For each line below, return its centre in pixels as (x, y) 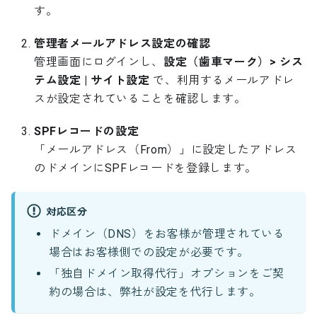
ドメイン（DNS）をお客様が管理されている (167, 234)
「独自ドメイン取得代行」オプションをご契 (167, 274)
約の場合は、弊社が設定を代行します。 (155, 292)
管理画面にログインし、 (99, 62)
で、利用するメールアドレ (222, 80)
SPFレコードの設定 (87, 131)
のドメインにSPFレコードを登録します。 (145, 168)
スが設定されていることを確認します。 (140, 99)
